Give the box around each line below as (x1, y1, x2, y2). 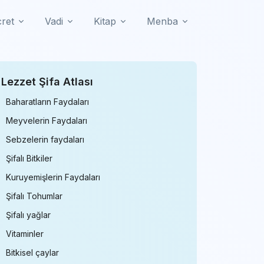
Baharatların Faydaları (6, 97, 89, 107)
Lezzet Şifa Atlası (1, 75, 93, 88)
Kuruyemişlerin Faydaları (6, 172, 100, 182)
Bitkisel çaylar (6, 247, 59, 258)
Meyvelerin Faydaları (6, 115, 87, 126)
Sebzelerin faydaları (6, 134, 84, 144)
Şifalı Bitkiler (6, 153, 52, 163)
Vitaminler (6, 229, 44, 239)
